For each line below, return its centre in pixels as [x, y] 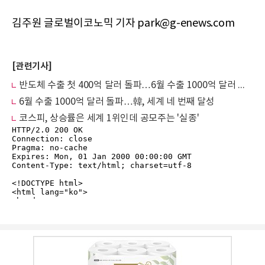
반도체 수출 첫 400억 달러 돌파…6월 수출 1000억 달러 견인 [242, 85]
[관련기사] [32, 67]
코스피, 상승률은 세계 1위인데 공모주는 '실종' [109, 119]
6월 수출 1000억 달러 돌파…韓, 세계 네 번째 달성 [117, 102]
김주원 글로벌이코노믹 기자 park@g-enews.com [123, 24]
